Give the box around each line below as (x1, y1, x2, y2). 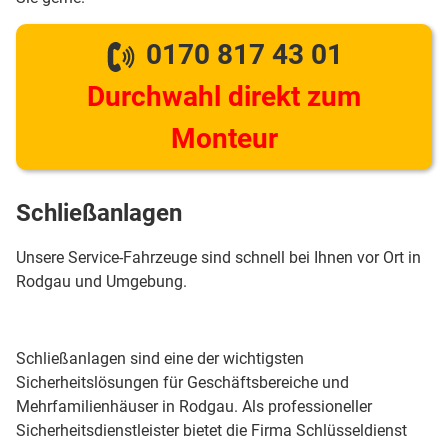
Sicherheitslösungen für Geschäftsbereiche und (16, 373, 349, 393)
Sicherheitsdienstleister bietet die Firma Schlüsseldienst (16, 421, 407, 441)
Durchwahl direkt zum (87, 80, 361, 114)
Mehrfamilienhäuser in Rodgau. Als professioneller (16, 397, 372, 417)
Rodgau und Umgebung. (16, 272, 187, 292)
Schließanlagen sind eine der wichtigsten (16, 349, 304, 369)
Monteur (170, 122, 278, 156)
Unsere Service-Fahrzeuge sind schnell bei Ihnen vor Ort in (16, 248, 421, 268)
